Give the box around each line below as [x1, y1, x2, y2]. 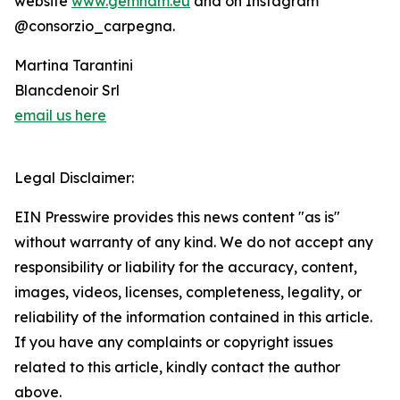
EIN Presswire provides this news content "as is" [14, 208, 340, 227]
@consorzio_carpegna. [14, 17, 175, 36]
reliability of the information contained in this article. [14, 308, 372, 327]
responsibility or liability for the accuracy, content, [14, 258, 357, 277]
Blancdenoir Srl [14, 81, 120, 100]
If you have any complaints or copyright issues [14, 333, 333, 352]
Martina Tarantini [14, 56, 133, 75]
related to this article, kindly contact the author [14, 358, 340, 377]
